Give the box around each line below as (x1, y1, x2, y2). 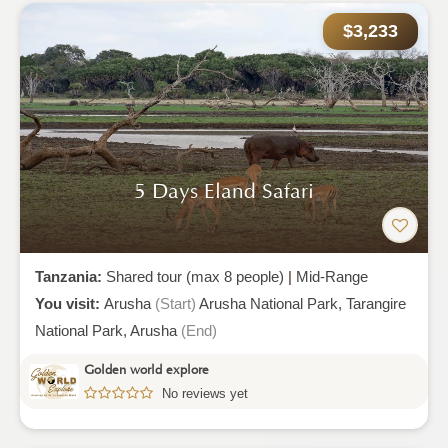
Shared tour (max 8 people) (106, 268, 284, 285)
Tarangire (346, 295, 406, 312)
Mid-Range (296, 268, 368, 285)
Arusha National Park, (199, 295, 346, 312)
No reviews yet (162, 385, 248, 401)
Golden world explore (84, 362, 209, 377)
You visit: (35, 295, 104, 312)
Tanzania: (35, 268, 106, 285)
